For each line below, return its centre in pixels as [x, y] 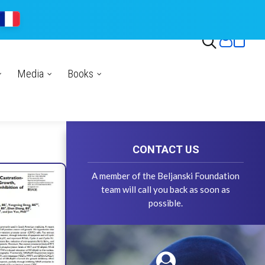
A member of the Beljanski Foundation [166, 176]
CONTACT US [166, 149]
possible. [166, 203]
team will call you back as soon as [166, 189]
